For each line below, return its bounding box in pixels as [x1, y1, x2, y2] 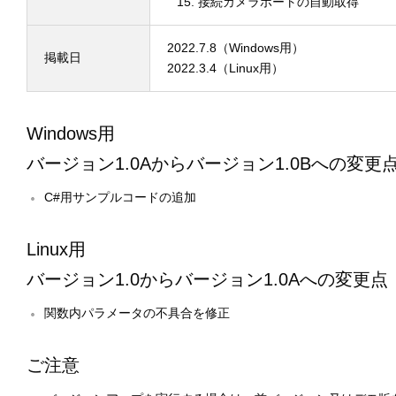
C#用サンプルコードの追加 [44, 190, 197, 204]
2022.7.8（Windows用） [167, 41, 304, 55]
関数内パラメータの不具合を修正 [44, 306, 231, 320]
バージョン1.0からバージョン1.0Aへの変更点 [27, 270, 388, 289]
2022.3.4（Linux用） [167, 61, 284, 75]
